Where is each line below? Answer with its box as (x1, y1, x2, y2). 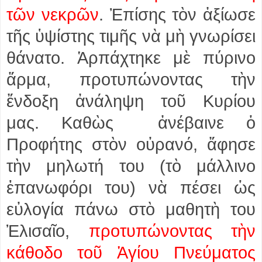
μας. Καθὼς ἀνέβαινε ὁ (6, 113, 256, 132)
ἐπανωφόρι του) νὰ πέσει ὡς (6, 178, 256, 197)
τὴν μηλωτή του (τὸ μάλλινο (6, 156, 256, 175)
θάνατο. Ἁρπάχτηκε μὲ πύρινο (6, 48, 256, 67)
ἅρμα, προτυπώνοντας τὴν (6, 70, 256, 89)
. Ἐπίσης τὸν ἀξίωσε (98, 5, 256, 24)
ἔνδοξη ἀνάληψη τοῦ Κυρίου (6, 91, 256, 111)
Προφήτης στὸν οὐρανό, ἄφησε (6, 135, 256, 154)
